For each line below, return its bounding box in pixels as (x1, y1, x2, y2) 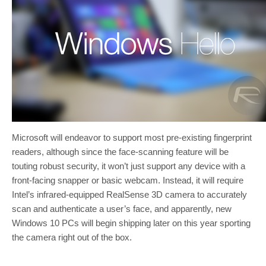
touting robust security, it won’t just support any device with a (12, 160, 245, 171)
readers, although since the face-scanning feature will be (12, 146, 229, 157)
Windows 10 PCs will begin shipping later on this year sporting (12, 217, 251, 228)
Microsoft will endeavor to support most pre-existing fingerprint (12, 132, 252, 142)
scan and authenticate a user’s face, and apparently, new (12, 203, 232, 214)
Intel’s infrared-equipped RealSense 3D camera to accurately (12, 189, 247, 199)
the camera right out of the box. (12, 232, 132, 242)
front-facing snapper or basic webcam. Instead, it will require (12, 175, 243, 185)
